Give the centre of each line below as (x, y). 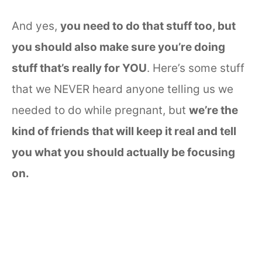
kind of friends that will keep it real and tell (124, 132)
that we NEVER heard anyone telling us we (123, 89)
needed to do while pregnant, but (100, 111)
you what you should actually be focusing (123, 153)
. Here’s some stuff (196, 68)
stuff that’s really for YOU (79, 68)
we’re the (213, 111)
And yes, (36, 26)
